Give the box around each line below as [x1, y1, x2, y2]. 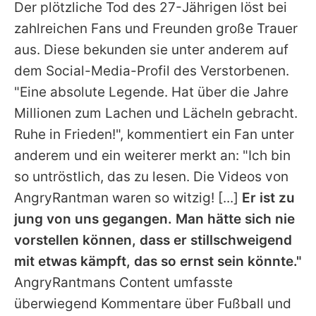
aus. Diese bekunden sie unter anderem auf [14, 42, 288, 59]
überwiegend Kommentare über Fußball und [14, 296, 291, 312]
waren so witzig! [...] [109, 190, 242, 207]
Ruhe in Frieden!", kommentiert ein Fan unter [14, 126, 294, 143]
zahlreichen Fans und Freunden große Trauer [14, 20, 298, 37]
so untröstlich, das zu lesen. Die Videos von [14, 169, 288, 186]
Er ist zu [242, 190, 295, 207]
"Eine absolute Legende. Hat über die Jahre [14, 84, 288, 101]
